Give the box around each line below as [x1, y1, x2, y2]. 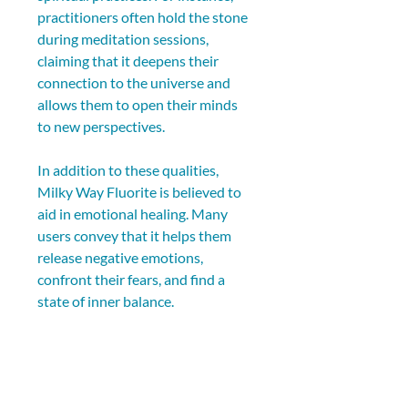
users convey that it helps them [37, 227, 234, 244]
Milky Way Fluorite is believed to [37, 183, 244, 200]
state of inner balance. [37, 292, 174, 310]
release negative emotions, [37, 249, 206, 266]
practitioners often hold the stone [37, 8, 250, 25]
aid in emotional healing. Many [37, 205, 230, 222]
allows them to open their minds [37, 96, 240, 113]
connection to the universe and [37, 74, 233, 91]
